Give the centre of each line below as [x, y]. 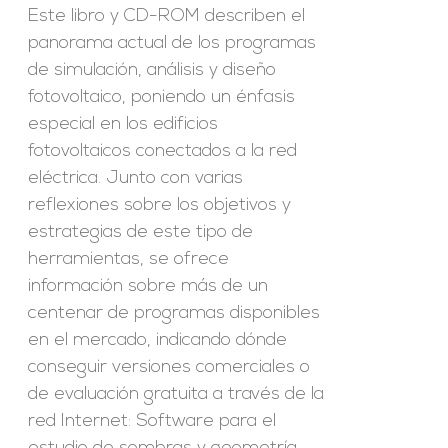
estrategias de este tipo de [141, 232]
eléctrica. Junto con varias [136, 178]
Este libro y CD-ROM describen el [167, 16]
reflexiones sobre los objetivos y [160, 205]
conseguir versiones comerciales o [169, 367]
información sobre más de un [148, 286]
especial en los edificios [123, 124]
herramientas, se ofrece [129, 259]
